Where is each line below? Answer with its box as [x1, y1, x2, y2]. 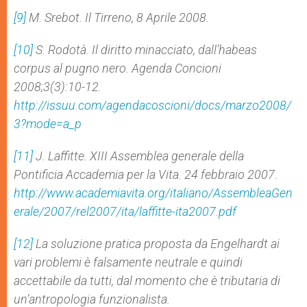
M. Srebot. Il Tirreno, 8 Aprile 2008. [26, 10, 209, 25]
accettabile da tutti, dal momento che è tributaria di [14, 273, 280, 288]
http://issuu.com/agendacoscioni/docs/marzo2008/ [14, 98, 291, 112]
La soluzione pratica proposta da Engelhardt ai [33, 236, 280, 251]
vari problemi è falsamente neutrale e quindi [14, 255, 243, 269]
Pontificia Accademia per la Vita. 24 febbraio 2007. [14, 167, 278, 182]
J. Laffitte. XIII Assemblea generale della [33, 149, 244, 163]
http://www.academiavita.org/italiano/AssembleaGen [14, 186, 293, 200]
